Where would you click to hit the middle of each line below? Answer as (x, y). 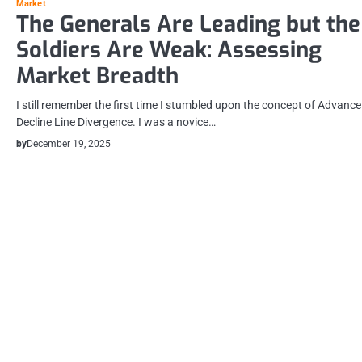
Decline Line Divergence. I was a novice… (116, 122)
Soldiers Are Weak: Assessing (169, 51)
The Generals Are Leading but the (188, 25)
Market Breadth (97, 76)
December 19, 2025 (69, 144)
